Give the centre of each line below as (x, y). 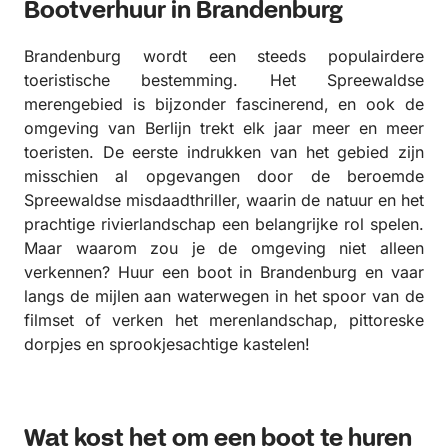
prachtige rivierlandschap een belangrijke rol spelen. (224, 223)
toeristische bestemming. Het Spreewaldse (224, 79)
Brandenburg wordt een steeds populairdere (224, 55)
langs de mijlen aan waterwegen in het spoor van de (224, 295)
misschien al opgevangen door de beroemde (224, 175)
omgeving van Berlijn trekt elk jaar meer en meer (224, 127)
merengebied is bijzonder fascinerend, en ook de (224, 103)
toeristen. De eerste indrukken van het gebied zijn (224, 151)
